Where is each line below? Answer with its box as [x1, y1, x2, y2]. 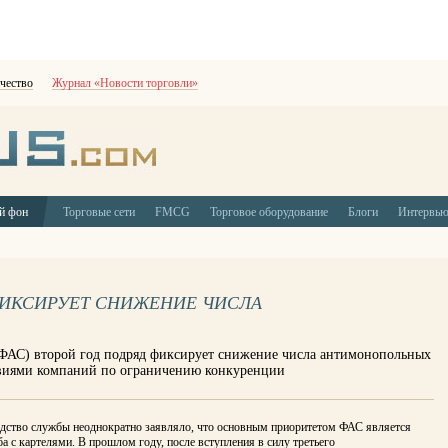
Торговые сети [63, 205, 135, 219]
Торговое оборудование [210, 205, 328, 219]
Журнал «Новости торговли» [52, 76, 198, 90]
